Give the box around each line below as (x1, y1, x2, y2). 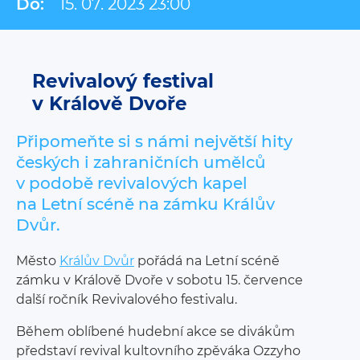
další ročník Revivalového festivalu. (16, 291, 237, 307)
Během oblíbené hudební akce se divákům (16, 323, 295, 339)
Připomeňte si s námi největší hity (16, 131, 292, 151)
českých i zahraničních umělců (16, 152, 266, 172)
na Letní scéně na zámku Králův (16, 194, 275, 214)
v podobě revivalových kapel (16, 173, 247, 193)
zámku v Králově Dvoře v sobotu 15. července (16, 272, 303, 288)
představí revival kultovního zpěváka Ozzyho (16, 342, 301, 358)
